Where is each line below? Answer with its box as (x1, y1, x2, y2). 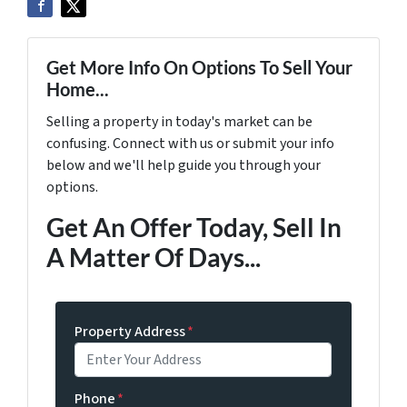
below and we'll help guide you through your (46, 154, 321, 175)
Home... (46, 77, 109, 100)
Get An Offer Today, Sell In (46, 211, 342, 243)
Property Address (74, 321, 186, 342)
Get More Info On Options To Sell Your (46, 55, 352, 78)
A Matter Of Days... (46, 241, 261, 273)
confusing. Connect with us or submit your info (46, 133, 334, 154)
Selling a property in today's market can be (46, 111, 313, 132)
